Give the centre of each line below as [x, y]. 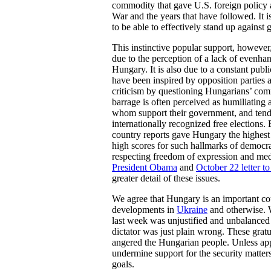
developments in [144, 210]
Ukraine [192, 210]
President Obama [145, 167]
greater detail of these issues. [166, 178]
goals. [123, 264]
